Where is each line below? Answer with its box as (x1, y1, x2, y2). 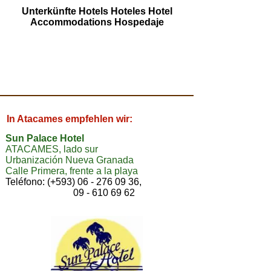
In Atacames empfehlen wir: (7, 114, 132, 124)
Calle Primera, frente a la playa (5, 166, 138, 176)
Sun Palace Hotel (5, 133, 84, 143)
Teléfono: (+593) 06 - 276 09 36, (5, 177, 142, 187)
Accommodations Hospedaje (30, 17, 164, 27)
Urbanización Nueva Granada (5, 155, 134, 165)
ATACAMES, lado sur (5, 144, 98, 154)
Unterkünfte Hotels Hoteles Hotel (22, 6, 172, 16)
